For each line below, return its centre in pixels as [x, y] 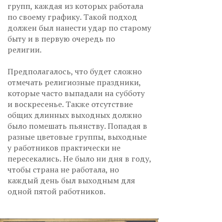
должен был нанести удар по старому [79, 28]
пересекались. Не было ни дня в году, [79, 159]
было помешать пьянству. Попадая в [77, 126]
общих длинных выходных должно [75, 115]
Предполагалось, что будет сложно [75, 72]
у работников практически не [64, 148]
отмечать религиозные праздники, [74, 83]
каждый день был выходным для [71, 181]
